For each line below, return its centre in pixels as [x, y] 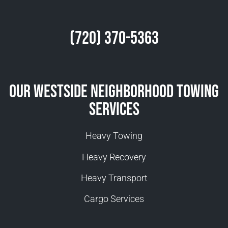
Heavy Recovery [114, 157]
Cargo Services [114, 199]
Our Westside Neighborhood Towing [114, 92]
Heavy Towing [114, 136]
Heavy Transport [114, 178]
